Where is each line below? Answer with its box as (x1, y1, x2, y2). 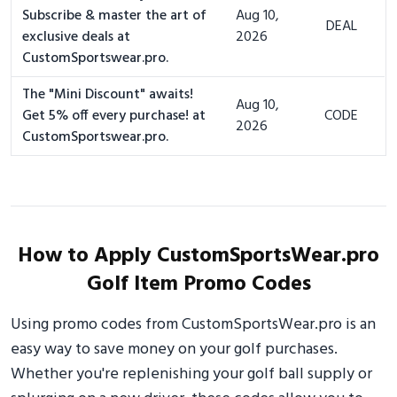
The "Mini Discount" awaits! (22, 83, 193, 106)
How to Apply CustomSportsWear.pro (18, 239, 379, 273)
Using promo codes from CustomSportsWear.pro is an (11, 312, 376, 338)
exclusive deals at (22, 26, 130, 49)
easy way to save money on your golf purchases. (11, 337, 338, 362)
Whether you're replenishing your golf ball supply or (11, 362, 372, 387)
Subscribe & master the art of (22, 4, 206, 27)
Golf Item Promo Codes (86, 268, 311, 301)
